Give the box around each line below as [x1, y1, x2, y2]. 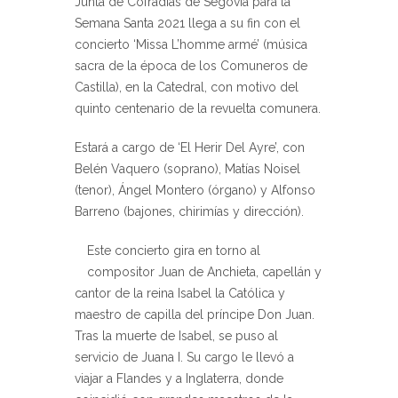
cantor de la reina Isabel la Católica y [75, 285, 285, 300]
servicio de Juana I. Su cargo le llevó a [75, 349, 294, 364]
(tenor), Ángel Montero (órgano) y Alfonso [75, 182, 315, 197]
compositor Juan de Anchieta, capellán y [87, 264, 322, 279]
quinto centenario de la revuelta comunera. [75, 100, 321, 115]
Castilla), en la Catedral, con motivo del [75, 79, 298, 94]
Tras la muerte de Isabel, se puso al [75, 328, 278, 343]
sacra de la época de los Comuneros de [75, 58, 307, 73]
